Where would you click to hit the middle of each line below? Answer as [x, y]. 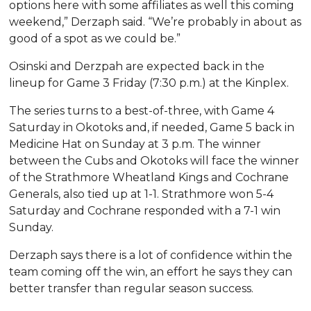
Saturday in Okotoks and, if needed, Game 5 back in [152, 127]
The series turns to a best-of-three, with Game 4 [142, 110]
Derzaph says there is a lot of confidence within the [151, 255]
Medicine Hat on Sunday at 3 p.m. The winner [135, 144]
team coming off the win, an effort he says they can [151, 271]
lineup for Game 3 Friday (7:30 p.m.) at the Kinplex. [149, 83]
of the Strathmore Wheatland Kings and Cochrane [149, 177]
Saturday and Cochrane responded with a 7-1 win [145, 210]
